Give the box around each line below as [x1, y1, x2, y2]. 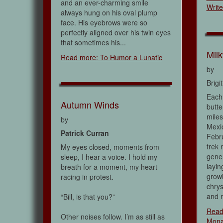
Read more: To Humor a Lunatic [61, 52, 162, 63]
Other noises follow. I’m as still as [61, 212, 165, 222]
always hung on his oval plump [61, 7, 157, 18]
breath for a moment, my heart [61, 162, 157, 172]
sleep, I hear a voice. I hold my [61, 152, 157, 162]
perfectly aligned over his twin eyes [61, 27, 171, 38]
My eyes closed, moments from [61, 142, 159, 152]
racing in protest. [61, 172, 113, 182]
